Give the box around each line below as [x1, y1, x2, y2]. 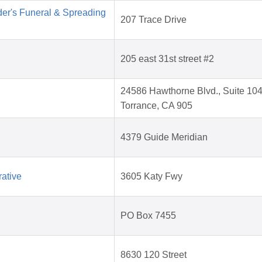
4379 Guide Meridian [120, 132, 208, 143]
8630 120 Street [120, 250, 187, 260]
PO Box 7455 [120, 211, 176, 221]
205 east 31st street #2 [120, 54, 214, 64]
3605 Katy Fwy [120, 171, 182, 182]
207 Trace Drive [120, 15, 187, 25]
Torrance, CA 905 [120, 101, 192, 111]
